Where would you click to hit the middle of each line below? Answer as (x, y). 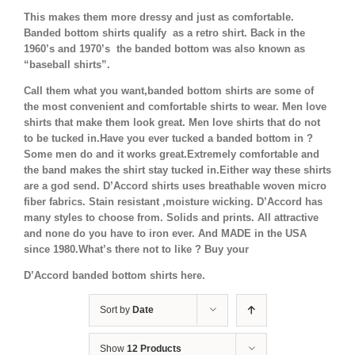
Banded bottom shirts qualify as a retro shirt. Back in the (164, 33)
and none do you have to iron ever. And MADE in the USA (165, 234)
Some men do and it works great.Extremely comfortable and (172, 155)
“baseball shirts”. (67, 65)
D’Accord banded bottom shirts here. (115, 276)
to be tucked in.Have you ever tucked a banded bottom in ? (168, 139)
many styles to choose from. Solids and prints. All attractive (171, 218)
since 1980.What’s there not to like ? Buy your (136, 250)
